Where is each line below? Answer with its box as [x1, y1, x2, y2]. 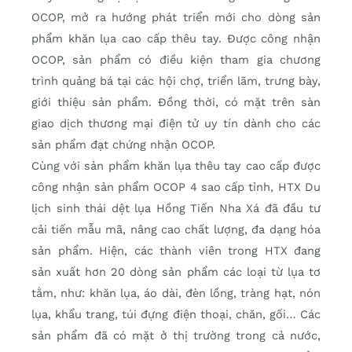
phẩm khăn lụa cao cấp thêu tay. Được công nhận [31, 31, 321, 46]
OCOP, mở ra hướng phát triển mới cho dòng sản [31, 10, 321, 25]
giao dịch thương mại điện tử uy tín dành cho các [31, 116, 321, 131]
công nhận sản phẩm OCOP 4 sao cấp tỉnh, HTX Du [31, 180, 321, 195]
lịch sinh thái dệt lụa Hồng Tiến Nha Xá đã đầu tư [31, 201, 321, 216]
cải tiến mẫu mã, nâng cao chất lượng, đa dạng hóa [31, 222, 321, 237]
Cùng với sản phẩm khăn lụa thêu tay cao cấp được [31, 159, 321, 174]
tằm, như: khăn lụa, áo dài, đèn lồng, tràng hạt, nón [31, 286, 321, 301]
